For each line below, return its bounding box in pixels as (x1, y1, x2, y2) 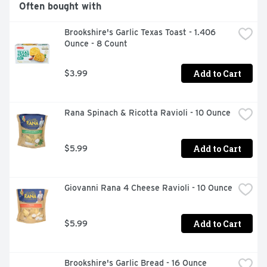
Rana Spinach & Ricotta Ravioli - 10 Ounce (64, 108, 231, 118)
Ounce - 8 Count (64, 39, 128, 49)
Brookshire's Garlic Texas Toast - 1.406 (64, 27, 216, 38)
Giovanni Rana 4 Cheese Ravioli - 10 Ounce (64, 183, 232, 193)
